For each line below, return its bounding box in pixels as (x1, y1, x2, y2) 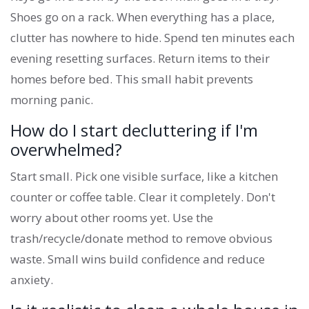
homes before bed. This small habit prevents (10, 71, 253, 88)
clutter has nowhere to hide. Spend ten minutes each (10, 30, 295, 46)
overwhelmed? (10, 138, 122, 161)
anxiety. (10, 272, 53, 288)
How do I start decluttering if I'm (10, 119, 258, 142)
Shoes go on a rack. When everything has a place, (10, 9, 275, 26)
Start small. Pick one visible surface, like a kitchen (10, 168, 278, 185)
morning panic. (10, 92, 93, 108)
